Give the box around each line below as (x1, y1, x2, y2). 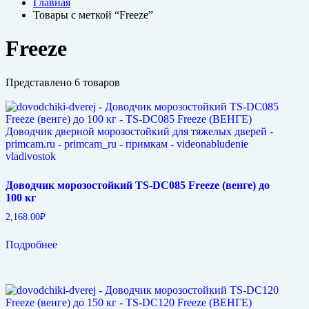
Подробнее (6, 238, 57, 250)
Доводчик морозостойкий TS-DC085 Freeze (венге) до (6, 179, 270, 191)
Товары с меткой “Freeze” (33, 9, 153, 21)
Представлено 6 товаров (6, 76, 120, 88)
